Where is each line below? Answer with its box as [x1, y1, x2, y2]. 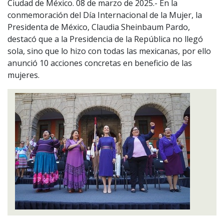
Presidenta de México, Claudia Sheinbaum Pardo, [7, 21, 190, 33]
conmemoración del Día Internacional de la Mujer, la [7, 9, 202, 21]
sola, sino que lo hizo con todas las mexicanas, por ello [7, 45, 211, 57]
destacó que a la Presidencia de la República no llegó [7, 33, 203, 45]
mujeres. [7, 69, 39, 81]
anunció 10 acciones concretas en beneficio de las [7, 57, 192, 69]
